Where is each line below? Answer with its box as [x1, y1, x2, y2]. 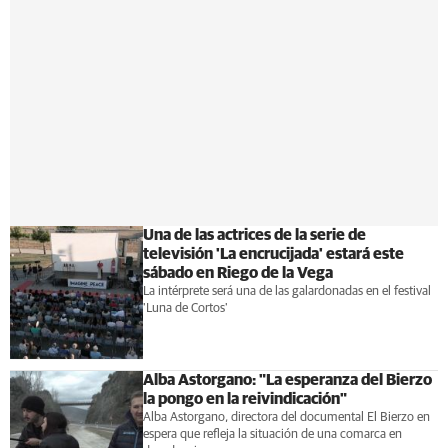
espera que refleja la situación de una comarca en [142, 427, 402, 441]
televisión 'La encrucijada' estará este [142, 246, 404, 262]
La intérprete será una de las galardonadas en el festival [142, 285, 431, 298]
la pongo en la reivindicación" [142, 390, 347, 407]
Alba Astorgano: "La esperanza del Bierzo [142, 371, 432, 388]
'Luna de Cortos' [142, 302, 228, 315]
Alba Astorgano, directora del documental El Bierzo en [142, 410, 430, 424]
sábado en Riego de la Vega [142, 265, 333, 281]
